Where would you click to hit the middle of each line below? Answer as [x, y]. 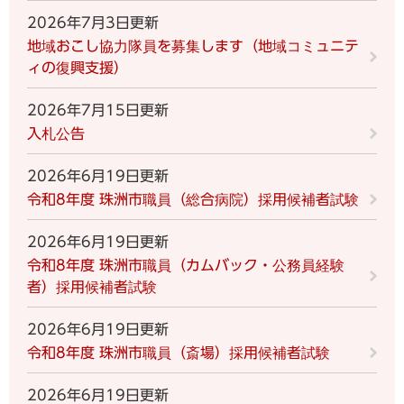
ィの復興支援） [78, 67]
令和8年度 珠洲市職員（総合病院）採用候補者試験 [193, 199]
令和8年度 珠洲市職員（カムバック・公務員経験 [186, 265]
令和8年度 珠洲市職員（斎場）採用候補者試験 [179, 352]
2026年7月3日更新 [93, 22]
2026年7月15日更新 [98, 110]
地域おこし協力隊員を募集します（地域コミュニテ [193, 46]
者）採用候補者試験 [92, 286]
